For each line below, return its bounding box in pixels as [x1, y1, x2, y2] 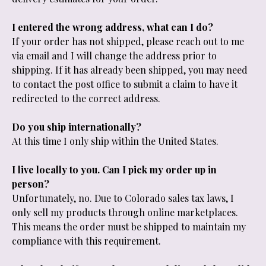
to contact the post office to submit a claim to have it [12, 78, 237, 90]
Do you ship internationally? [12, 121, 141, 133]
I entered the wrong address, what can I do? [12, 21, 213, 33]
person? [12, 178, 49, 190]
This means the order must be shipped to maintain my [12, 220, 246, 233]
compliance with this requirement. [12, 235, 161, 247]
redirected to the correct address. [12, 92, 160, 104]
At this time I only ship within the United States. [12, 135, 218, 147]
